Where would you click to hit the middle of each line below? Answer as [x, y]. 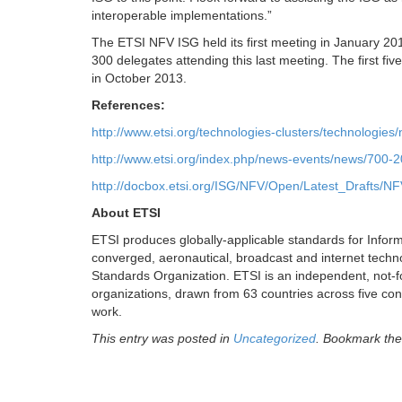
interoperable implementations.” [182, 16]
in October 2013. [139, 79]
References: [128, 105]
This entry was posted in [162, 339]
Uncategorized [275, 339]
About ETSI [126, 213]
